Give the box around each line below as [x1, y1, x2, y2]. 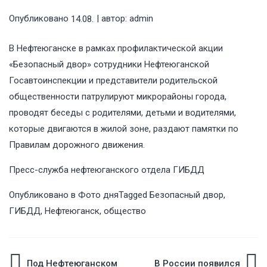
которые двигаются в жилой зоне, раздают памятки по [9, 123, 238, 135]
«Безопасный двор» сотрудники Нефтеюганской [9, 59, 209, 70]
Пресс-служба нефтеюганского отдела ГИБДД [9, 164, 204, 176]
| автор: [94, 13, 129, 24]
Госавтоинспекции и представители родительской [9, 75, 218, 86]
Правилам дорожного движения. [9, 139, 145, 151]
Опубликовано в [9, 190, 78, 201]
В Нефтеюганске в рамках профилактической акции [9, 43, 223, 54]
